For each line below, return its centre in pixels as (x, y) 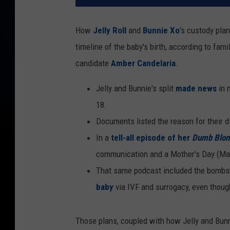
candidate (93, 63)
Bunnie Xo (161, 31)
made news (196, 89)
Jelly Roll (111, 31)
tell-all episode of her (151, 138)
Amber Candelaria (143, 63)
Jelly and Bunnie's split (136, 89)
